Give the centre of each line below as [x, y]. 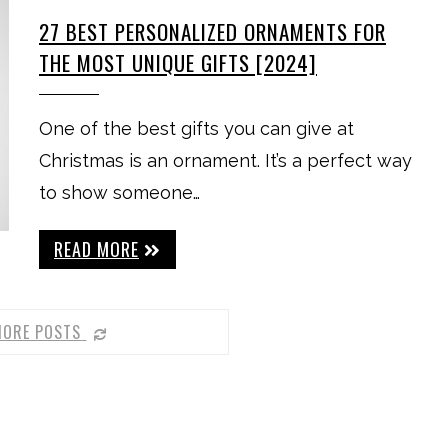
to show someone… [119, 192]
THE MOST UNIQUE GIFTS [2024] [178, 62]
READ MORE [96, 249]
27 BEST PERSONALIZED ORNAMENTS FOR [212, 31]
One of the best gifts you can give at [196, 128]
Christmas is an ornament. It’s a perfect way [225, 160]
